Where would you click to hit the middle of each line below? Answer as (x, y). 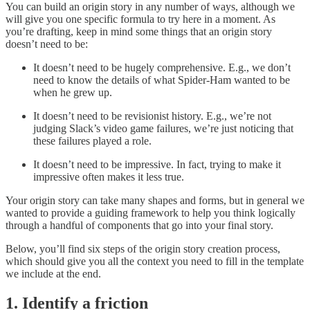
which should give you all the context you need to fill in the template (155, 261)
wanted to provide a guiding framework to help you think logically (151, 212)
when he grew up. (73, 92)
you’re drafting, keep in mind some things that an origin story (139, 31)
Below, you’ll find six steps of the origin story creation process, (143, 248)
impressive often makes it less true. (109, 176)
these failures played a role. (92, 140)
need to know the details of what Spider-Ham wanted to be (162, 80)
